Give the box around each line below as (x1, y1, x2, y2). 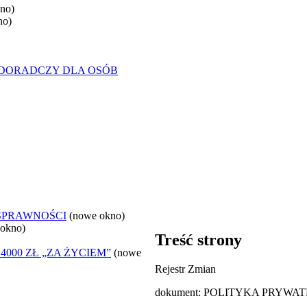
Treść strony (155, 231, 242, 249)
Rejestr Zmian (155, 262, 216, 275)
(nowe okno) (69, 209, 125, 221)
